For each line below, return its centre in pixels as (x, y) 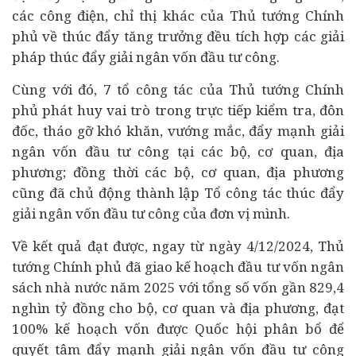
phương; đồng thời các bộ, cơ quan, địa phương (178, 172)
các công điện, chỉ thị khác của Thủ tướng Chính (178, 15)
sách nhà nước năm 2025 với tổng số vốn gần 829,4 (178, 287)
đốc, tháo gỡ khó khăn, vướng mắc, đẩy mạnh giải (178, 131)
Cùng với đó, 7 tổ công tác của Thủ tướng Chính (178, 89)
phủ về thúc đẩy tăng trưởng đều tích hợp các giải (178, 36)
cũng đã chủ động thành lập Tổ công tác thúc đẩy (178, 193)
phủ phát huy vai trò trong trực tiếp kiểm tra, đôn (178, 110)
